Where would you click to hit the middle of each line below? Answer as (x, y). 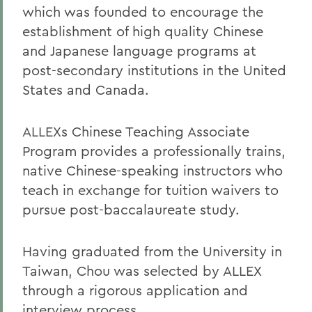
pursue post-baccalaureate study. (131, 209)
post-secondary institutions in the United (154, 70)
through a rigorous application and (135, 290)
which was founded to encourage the (143, 11)
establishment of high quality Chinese (143, 31)
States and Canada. (86, 89)
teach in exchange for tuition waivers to (150, 190)
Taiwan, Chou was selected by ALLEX (142, 271)
